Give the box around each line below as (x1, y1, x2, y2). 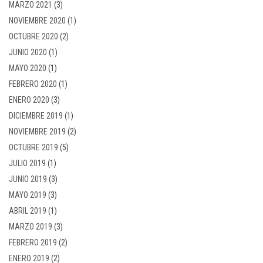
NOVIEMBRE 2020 (9, 15, 66, 25)
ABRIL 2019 (9, 205, 46, 215)
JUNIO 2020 (9, 47, 47, 57)
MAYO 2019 (9, 190, 46, 200)
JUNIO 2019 (9, 174, 47, 184)
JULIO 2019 (9, 158, 46, 168)
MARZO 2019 (9, 221, 52, 231)
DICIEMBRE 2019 (9, 110, 63, 120)
